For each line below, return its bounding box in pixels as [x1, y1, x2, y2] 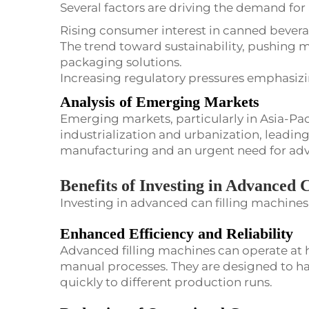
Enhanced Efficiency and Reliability [60, 225, 293, 243]
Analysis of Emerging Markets [60, 93, 259, 111]
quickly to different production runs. [60, 275, 272, 290]
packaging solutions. [60, 55, 182, 70]
